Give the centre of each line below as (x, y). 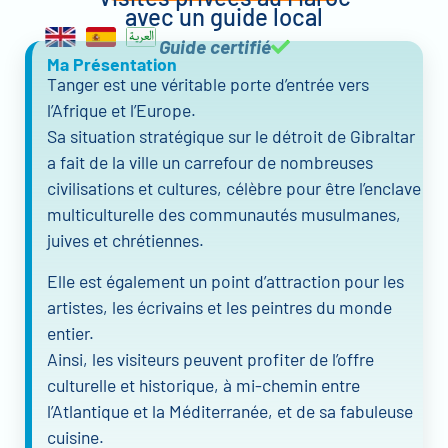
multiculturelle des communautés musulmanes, (224, 214)
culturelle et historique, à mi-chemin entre (203, 384)
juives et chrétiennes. (125, 240)
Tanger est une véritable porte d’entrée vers (208, 84)
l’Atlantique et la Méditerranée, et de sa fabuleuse (230, 410)
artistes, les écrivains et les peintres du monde (219, 306)
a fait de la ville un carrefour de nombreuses (210, 162)
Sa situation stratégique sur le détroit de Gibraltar (231, 136)
